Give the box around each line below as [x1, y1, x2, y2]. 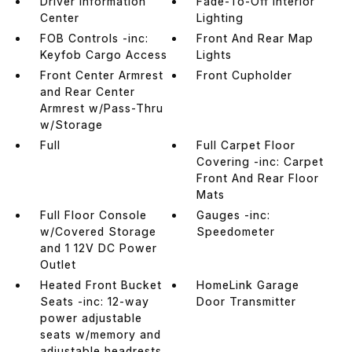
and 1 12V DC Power [39, 240, 157, 255]
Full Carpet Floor [196, 137, 296, 152]
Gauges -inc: [196, 207, 271, 222]
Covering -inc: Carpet [196, 154, 324, 168]
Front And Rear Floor [196, 170, 320, 185]
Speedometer [196, 224, 276, 238]
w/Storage [39, 117, 103, 131]
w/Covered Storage [39, 224, 156, 238]
